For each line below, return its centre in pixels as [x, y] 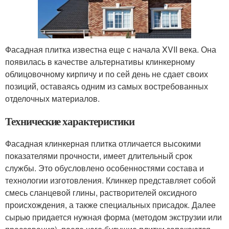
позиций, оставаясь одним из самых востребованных [107, 86]
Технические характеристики [70, 121]
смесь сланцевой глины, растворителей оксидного [101, 192]
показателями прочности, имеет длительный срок [99, 155]
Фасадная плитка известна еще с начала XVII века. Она [111, 49]
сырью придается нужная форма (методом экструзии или [113, 217]
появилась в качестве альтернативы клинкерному [100, 61]
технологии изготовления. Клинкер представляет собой [110, 180]
